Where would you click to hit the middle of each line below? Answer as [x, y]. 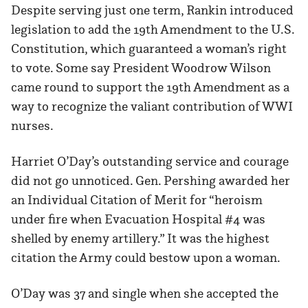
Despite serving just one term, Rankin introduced [152, 10]
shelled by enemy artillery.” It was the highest [140, 239]
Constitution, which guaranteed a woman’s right [149, 49]
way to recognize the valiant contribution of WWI [152, 107]
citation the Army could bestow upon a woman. [146, 258]
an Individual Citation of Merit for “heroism [137, 200]
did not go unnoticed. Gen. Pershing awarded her [151, 181]
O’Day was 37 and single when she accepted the [145, 294]
